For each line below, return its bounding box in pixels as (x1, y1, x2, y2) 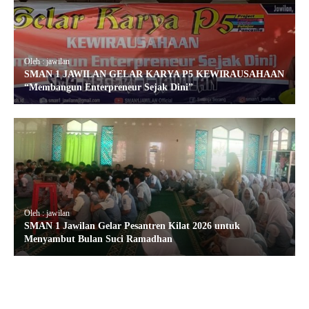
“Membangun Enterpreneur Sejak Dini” (24, 82, 193, 93)
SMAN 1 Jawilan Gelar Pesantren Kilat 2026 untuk (24, 221, 240, 232)
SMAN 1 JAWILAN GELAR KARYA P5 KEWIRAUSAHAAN (24, 69, 284, 80)
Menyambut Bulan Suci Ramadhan (24, 234, 172, 245)
